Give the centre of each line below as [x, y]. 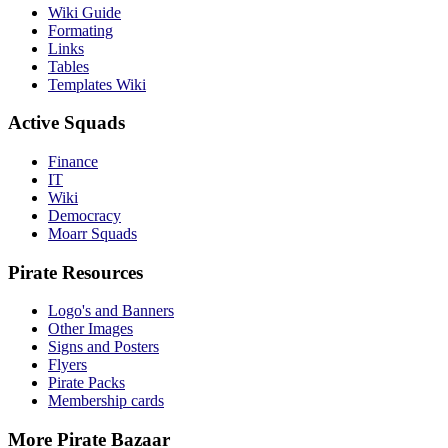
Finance [73, 162]
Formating [80, 30]
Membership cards [106, 401]
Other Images [90, 329]
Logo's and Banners [111, 311]
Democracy [84, 216]
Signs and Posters [103, 347]
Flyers [67, 365]
